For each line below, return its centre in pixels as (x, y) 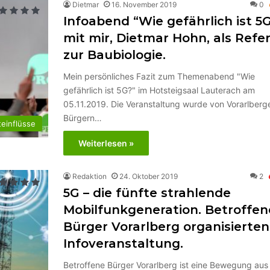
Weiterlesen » (106, 143)
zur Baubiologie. (115, 55)
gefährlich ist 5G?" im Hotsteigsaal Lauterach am (159, 90)
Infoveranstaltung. (123, 243)
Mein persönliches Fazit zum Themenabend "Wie (159, 76)
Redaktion (89, 176)
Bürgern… (83, 118)
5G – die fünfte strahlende (147, 193)
